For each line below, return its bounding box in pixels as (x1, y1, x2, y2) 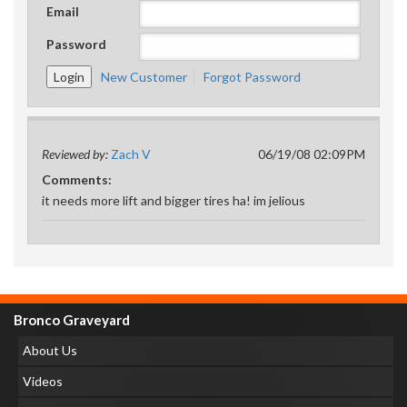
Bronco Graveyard (14, 312, 130, 328)
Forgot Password (203, 69, 301, 84)
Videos (23, 373, 63, 389)
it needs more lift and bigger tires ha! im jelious (42, 193, 305, 208)
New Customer (101, 69, 187, 84)
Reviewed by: (42, 146, 111, 162)
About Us (23, 342, 77, 358)
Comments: (42, 172, 112, 187)
